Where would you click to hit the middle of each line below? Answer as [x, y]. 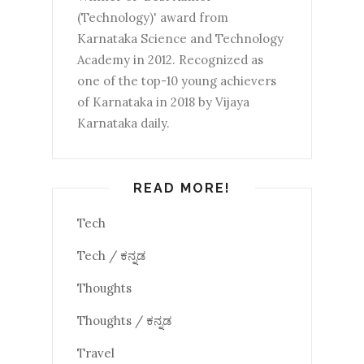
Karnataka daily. [123, 123]
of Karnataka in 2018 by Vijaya [163, 102]
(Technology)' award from [153, 17]
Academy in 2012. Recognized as [170, 59]
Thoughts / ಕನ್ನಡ [124, 320]
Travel [96, 353]
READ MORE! [182, 188]
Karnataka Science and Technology [180, 38]
